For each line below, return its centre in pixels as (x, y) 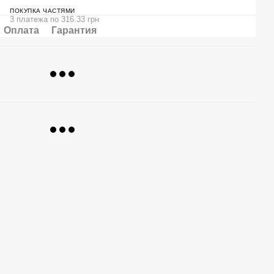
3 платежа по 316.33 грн (54, 19)
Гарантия (74, 30)
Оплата (21, 30)
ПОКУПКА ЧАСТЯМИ (43, 10)
